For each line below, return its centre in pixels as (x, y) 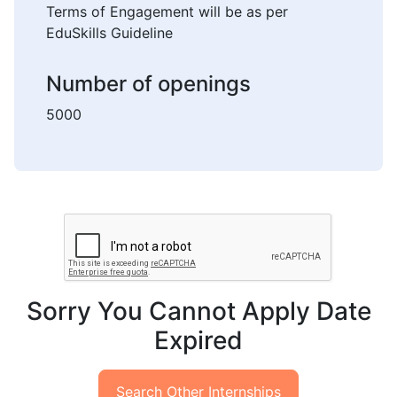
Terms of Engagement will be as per (167, 11)
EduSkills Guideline (109, 32)
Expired (198, 340)
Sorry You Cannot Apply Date (198, 311)
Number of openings (148, 83)
